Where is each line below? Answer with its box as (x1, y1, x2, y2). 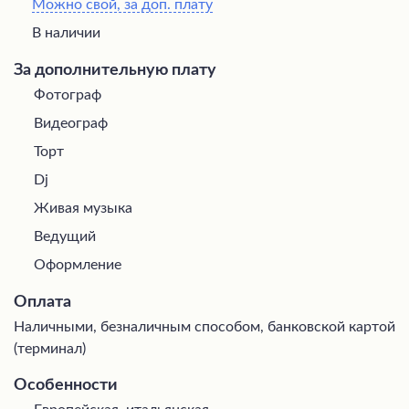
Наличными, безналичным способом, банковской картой (14, 319, 395, 334)
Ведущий (34, 228, 96, 244)
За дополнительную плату (14, 61, 216, 79)
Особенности (14, 376, 118, 393)
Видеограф (34, 115, 108, 131)
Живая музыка (34, 200, 132, 215)
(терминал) (14, 341, 86, 356)
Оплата (14, 293, 71, 310)
